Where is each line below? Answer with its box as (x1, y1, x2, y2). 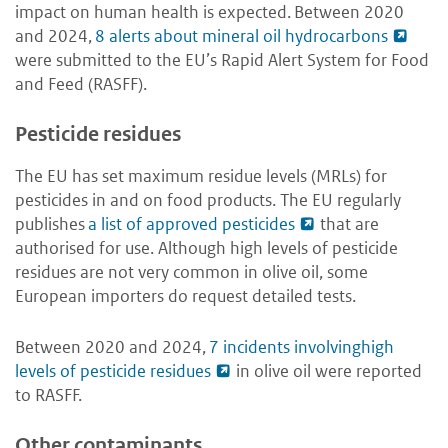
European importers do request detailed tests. (15, 285, 356, 308)
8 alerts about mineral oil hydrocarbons (95, 25, 388, 48)
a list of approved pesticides (88, 213, 295, 236)
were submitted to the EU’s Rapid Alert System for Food (15, 49, 429, 72)
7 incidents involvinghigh (209, 336, 394, 359)
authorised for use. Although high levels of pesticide (15, 237, 398, 260)
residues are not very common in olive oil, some (15, 261, 368, 284)
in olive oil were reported (232, 360, 422, 383)
